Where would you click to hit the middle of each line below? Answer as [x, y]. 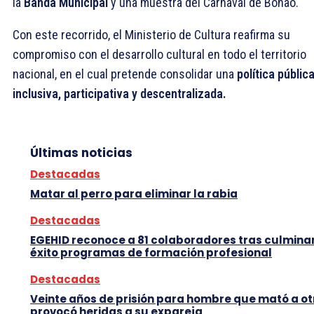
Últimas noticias [81, 152]
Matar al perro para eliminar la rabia [134, 193]
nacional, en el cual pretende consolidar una [125, 74]
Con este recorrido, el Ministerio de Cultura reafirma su [151, 34]
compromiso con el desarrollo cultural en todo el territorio [159, 54]
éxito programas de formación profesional [151, 252]
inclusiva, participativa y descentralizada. [120, 93]
